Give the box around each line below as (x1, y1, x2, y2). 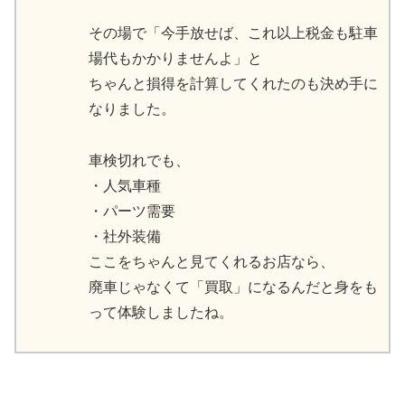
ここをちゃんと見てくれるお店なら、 (89, 253, 334, 269)
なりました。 (89, 100, 175, 117)
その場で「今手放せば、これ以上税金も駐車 (89, 24, 378, 41)
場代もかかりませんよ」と (89, 50, 262, 66)
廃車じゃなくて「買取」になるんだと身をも (89, 278, 378, 295)
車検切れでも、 (89, 152, 190, 168)
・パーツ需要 (89, 202, 175, 219)
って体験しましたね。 (89, 304, 233, 320)
